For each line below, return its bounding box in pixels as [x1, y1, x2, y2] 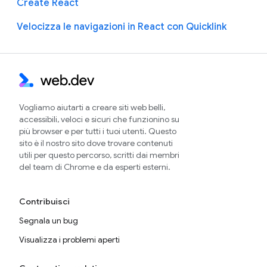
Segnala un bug [19, 215, 78, 226]
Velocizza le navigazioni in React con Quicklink [17, 21, 226, 33]
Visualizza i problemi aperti [19, 234, 120, 246]
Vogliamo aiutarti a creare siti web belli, [19, 102, 165, 113]
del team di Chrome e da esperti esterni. [19, 162, 170, 173]
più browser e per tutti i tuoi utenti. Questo [19, 126, 176, 137]
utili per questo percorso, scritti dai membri [19, 150, 179, 161]
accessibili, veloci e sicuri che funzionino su [19, 114, 179, 125]
